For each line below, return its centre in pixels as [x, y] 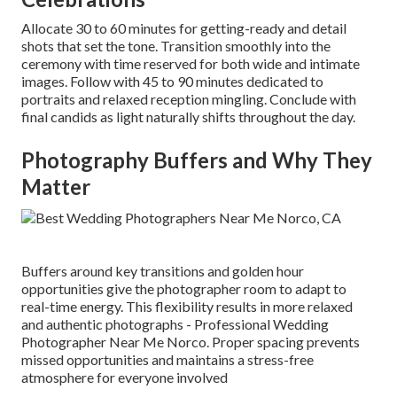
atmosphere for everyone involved [125, 378]
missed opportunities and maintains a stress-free [167, 360]
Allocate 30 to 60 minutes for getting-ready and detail [184, 28]
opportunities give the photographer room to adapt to [184, 289]
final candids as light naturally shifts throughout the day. [188, 117]
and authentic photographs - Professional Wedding [175, 324]
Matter [56, 187]
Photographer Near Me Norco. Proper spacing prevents [191, 342]
